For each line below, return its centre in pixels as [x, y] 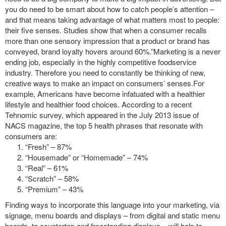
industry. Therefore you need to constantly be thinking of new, [105, 72]
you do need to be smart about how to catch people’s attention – [109, 9]
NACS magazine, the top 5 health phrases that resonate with [104, 125]
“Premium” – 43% [54, 189]
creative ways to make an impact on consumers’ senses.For [105, 83]
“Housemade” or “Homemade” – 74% [87, 157]
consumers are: [31, 136]
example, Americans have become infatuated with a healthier [105, 93]
